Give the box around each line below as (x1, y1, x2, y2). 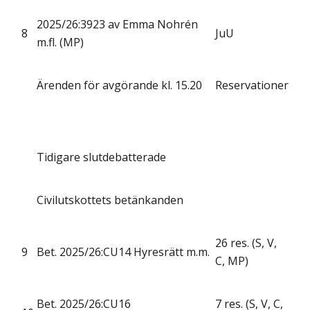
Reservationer (215, 77, 289, 93)
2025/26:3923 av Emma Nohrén (37, 17, 198, 33)
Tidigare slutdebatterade (37, 149, 166, 165)
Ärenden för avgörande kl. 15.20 (37, 77, 202, 93)
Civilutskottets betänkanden (37, 192, 183, 208)
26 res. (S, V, (215, 235, 277, 251)
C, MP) (215, 253, 248, 269)
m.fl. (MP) (37, 35, 84, 51)
